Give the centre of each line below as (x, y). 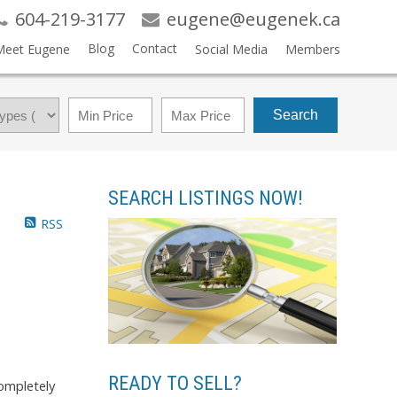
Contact (154, 48)
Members (312, 49)
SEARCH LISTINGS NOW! (206, 198)
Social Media (231, 49)
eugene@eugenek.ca (253, 19)
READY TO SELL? (175, 383)
